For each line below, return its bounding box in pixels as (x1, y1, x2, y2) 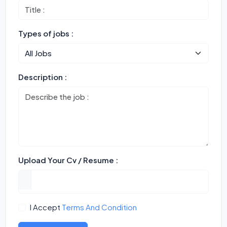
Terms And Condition (61, 202, 137, 212)
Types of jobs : (18, 28, 73, 38)
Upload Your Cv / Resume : (18, 155, 118, 165)
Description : (18, 72, 67, 82)
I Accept (29, 202, 62, 212)
